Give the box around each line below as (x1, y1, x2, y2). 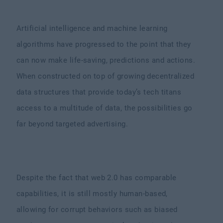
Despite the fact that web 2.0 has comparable (16, 173, 177, 182)
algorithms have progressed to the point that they (16, 40, 191, 49)
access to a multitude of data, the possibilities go (16, 104, 193, 112)
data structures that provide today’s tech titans (16, 88, 182, 97)
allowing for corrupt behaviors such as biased (16, 205, 178, 214)
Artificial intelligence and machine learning (16, 24, 168, 33)
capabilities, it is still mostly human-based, (16, 189, 168, 198)
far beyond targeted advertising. (16, 119, 130, 128)
